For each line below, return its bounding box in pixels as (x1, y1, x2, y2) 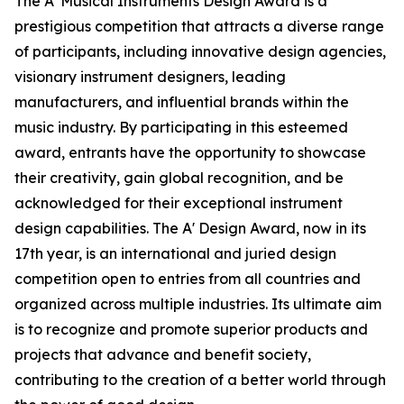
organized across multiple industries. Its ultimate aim (14, 295, 381, 314)
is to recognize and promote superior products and (14, 320, 368, 339)
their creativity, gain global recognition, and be (14, 169, 344, 188)
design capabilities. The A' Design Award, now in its (14, 219, 366, 238)
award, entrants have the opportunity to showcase (14, 143, 366, 162)
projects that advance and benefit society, (14, 345, 311, 364)
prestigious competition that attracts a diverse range (14, 17, 384, 36)
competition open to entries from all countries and (14, 270, 361, 289)
